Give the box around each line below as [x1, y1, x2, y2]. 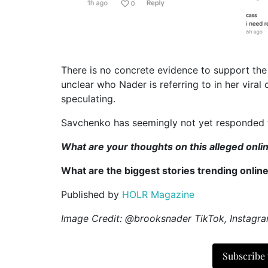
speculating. [61, 92, 115, 105]
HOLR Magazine [122, 188, 194, 200]
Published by [61, 188, 122, 200]
